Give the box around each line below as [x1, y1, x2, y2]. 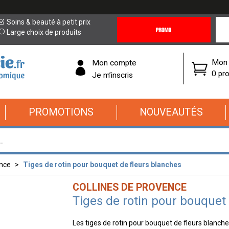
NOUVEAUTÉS [140, 106, 203, 118]
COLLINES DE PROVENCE [72, 181, 187, 193]
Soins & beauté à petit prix [7, 18, 91, 26]
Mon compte [92, 58, 136, 67]
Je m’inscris [92, 70, 133, 80]
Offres [117, 38, 136, 46]
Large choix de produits [7, 28, 82, 36]
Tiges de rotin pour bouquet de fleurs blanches [23, 161, 181, 169]
